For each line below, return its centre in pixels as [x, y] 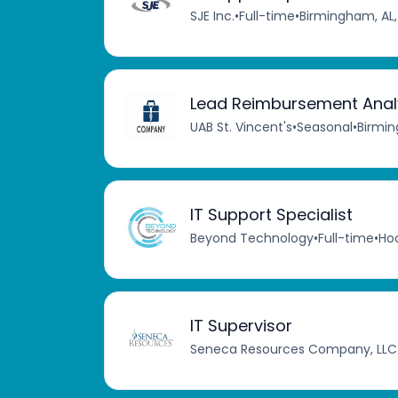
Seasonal [325, 127]
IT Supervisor [241, 326]
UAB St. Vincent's [241, 127]
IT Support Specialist [271, 215]
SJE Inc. [212, 16]
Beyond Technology [252, 239]
